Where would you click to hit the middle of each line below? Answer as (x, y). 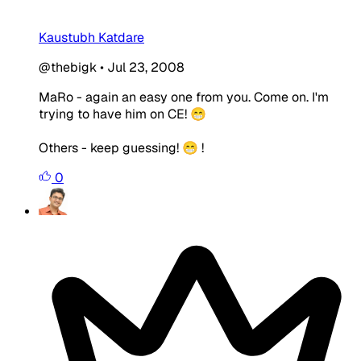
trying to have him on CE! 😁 (122, 114)
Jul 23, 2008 (146, 67)
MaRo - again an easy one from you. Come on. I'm (184, 97)
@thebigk (68, 67)
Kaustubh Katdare (91, 37)
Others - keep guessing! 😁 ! (121, 147)
